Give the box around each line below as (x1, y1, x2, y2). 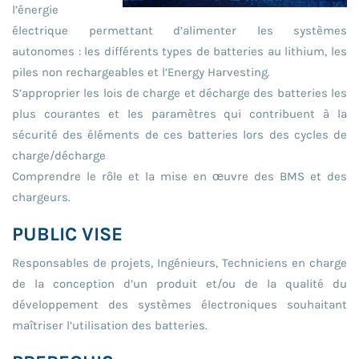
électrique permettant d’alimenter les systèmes (12, 22, 347, 38)
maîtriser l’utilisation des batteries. (12, 317, 208, 333)
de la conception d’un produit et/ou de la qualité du (12, 276, 347, 291)
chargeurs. (12, 189, 71, 204)
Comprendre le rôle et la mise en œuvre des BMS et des (12, 168, 347, 184)
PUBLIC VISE (12, 222, 123, 245)
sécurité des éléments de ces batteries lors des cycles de (12, 127, 347, 142)
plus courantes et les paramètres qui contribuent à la (12, 106, 347, 121)
